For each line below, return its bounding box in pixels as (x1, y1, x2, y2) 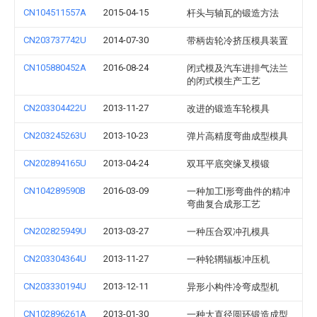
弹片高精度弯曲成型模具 (187, 131, 288, 142)
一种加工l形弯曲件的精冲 (187, 186, 290, 197)
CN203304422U (23, 103, 86, 113)
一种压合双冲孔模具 (187, 226, 270, 237)
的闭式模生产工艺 (187, 76, 260, 86)
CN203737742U (23, 35, 86, 45)
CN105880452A (23, 62, 86, 73)
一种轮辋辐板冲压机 (187, 254, 270, 265)
